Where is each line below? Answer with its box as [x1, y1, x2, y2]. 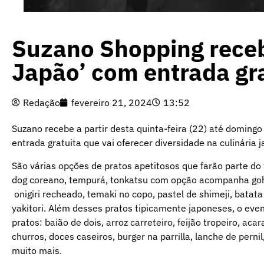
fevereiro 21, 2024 [71, 97, 152, 109]
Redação [23, 97, 60, 109]
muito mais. [12, 244, 62, 256]
